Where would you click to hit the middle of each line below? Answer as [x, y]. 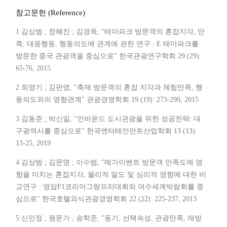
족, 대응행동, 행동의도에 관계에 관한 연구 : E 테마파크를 [107, 44]
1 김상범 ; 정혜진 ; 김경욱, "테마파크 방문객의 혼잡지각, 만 [110, 32]
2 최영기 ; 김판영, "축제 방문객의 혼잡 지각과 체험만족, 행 [109, 88]
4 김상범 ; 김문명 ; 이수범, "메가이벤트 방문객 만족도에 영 [109, 163]
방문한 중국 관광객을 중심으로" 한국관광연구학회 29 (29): [108, 56]
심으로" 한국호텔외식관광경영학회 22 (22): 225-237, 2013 [106, 199]
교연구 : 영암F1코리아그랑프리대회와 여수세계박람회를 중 [110, 187]
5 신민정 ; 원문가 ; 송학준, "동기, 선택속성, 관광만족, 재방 [109, 218]
